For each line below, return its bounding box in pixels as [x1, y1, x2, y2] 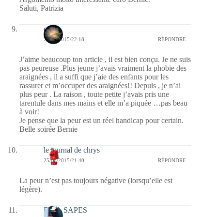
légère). [19, 185, 42, 193]
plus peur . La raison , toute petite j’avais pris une [19, 90, 169, 98]
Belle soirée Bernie [19, 124, 77, 133]
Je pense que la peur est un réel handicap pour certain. [19, 116, 184, 124]
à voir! [19, 107, 39, 116]
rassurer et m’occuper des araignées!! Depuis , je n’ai [19, 81, 181, 90]
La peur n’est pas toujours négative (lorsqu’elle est [19, 176, 172, 185]
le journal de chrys [44, 145, 100, 154]
